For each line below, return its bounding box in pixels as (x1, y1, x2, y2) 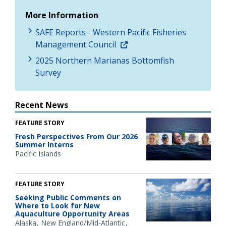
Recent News (15, 99, 68, 110)
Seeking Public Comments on (15, 192, 121, 202)
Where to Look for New (15, 200, 100, 210)
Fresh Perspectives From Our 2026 (15, 131, 138, 141)
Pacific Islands (15, 148, 61, 158)
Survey (35, 67, 61, 78)
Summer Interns (15, 139, 74, 149)
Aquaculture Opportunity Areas (15, 208, 130, 218)
